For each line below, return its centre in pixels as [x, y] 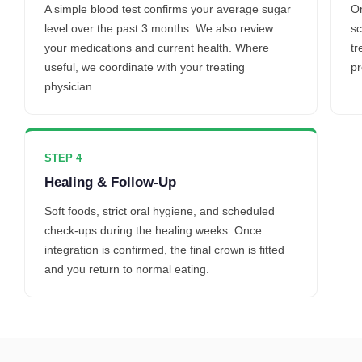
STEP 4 [63, 158]
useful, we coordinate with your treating [145, 67]
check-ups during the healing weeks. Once [153, 231]
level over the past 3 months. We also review [159, 29]
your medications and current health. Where [157, 48]
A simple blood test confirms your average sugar [168, 9]
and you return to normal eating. [127, 269]
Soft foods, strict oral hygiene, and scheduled [160, 211]
